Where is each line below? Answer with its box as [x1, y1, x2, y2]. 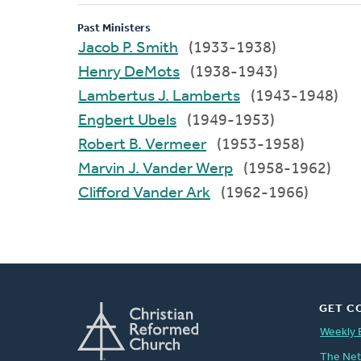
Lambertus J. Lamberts [158, 88, 240, 105]
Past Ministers [77, 22, 151, 35]
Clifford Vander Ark [133, 185, 210, 201]
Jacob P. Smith [122, 39, 178, 56]
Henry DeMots [124, 64, 180, 81]
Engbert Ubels [138, 112, 176, 129]
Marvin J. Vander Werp [128, 160, 233, 177]
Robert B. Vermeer [129, 136, 206, 153]
